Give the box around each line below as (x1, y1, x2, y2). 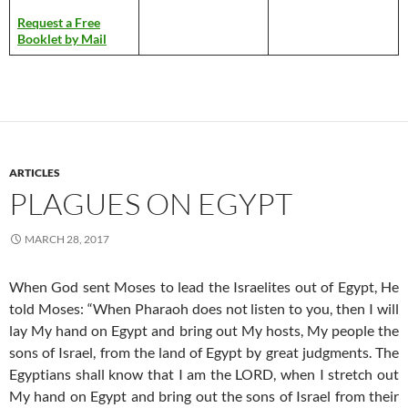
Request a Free (17, 14, 100, 30)
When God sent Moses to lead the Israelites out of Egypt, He (9, 277, 399, 295)
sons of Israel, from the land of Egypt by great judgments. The (9, 342, 399, 361)
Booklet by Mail (17, 30, 107, 46)
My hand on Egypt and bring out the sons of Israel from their (9, 386, 399, 404)
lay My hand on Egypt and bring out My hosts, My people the (9, 321, 399, 339)
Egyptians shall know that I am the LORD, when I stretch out (9, 364, 399, 382)
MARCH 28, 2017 (25, 231, 109, 246)
